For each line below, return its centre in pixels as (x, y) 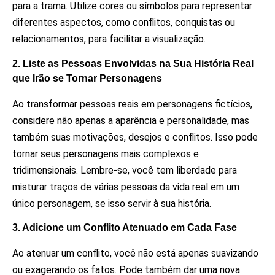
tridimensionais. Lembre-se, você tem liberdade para (125, 170)
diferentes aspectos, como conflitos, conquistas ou (124, 23)
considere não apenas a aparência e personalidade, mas (131, 120)
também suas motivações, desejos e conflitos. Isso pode (135, 137)
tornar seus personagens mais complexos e (106, 153)
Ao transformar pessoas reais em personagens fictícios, (132, 104)
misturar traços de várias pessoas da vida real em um (126, 187)
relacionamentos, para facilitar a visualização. (109, 39)
